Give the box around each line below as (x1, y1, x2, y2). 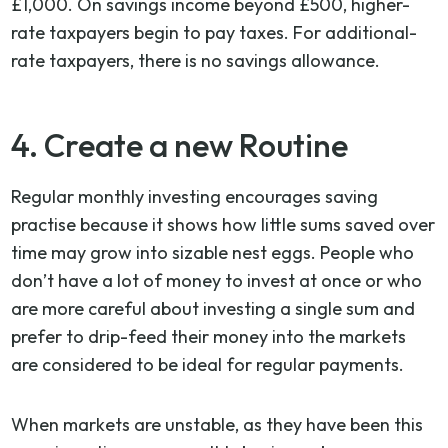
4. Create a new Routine (11, 124, 349, 165)
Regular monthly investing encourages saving (11, 184, 379, 208)
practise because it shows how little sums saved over (11, 212, 436, 236)
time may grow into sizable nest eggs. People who (11, 240, 415, 264)
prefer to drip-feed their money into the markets (11, 324, 407, 348)
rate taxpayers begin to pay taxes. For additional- (11, 20, 418, 44)
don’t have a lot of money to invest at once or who (11, 268, 423, 292)
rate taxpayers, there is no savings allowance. (11, 48, 381, 72)
